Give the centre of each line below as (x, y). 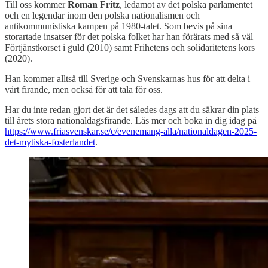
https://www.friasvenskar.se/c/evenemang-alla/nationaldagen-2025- (131, 132)
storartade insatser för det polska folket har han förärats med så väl (129, 37)
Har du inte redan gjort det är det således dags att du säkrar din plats (132, 110)
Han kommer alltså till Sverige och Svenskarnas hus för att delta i (127, 79)
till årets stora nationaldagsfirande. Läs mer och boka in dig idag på (131, 121)
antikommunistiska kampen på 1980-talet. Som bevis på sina (118, 26)
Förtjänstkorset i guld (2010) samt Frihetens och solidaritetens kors (130, 48)
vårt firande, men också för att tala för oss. (84, 90)
